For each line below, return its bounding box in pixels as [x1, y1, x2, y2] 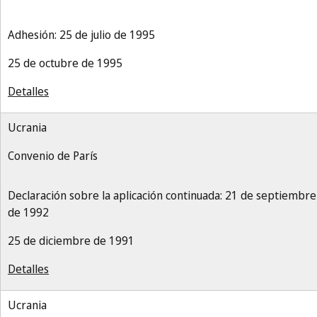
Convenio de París [8, 148, 98, 163]
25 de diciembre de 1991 [8, 233, 134, 248]
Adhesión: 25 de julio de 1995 [8, 27, 155, 42]
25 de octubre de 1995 [8, 55, 122, 71]
